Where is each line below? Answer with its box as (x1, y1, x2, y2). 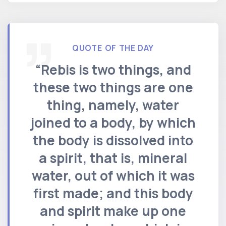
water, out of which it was (31, 166, 195, 185)
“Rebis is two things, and (35, 60, 191, 79)
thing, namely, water (47, 95, 179, 114)
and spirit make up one (40, 201, 186, 220)
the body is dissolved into (33, 131, 193, 149)
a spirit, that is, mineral (39, 148, 187, 167)
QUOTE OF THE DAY (72, 42, 154, 53)
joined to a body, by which (30, 113, 196, 132)
